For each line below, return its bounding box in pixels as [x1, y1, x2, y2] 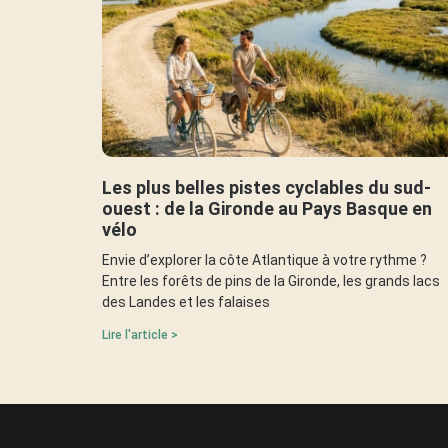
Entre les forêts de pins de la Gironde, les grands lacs [102, 272, 440, 289]
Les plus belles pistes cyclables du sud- [102, 176, 431, 198]
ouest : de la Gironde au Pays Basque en [102, 197, 432, 219]
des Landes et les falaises [102, 293, 270, 310]
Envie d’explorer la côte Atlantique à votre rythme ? [102, 251, 427, 268]
